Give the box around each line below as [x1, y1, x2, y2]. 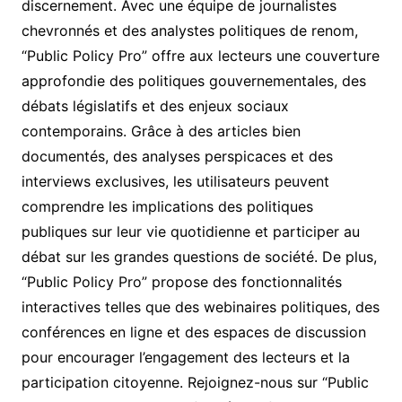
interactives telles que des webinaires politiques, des [21, 297, 380, 316]
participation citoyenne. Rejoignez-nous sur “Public [21, 372, 369, 391]
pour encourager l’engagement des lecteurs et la [21, 347, 350, 366]
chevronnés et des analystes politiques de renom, [21, 21, 358, 39]
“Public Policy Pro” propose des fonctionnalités [21, 272, 342, 291]
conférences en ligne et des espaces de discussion [21, 322, 366, 341]
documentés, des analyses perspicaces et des [21, 146, 333, 165]
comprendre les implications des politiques [21, 197, 313, 215]
